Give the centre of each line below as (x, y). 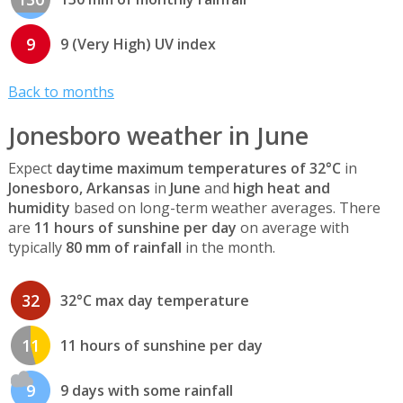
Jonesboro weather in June (158, 136)
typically (36, 248)
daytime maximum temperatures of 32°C (198, 169)
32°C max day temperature (154, 300)
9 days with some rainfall (146, 390)
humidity (39, 208)
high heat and (281, 188)
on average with (292, 228)
